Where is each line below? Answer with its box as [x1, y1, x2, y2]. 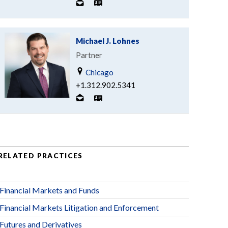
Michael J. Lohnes [75, 36, 139, 45]
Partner [75, 50, 102, 60]
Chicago [83, 67, 113, 77]
